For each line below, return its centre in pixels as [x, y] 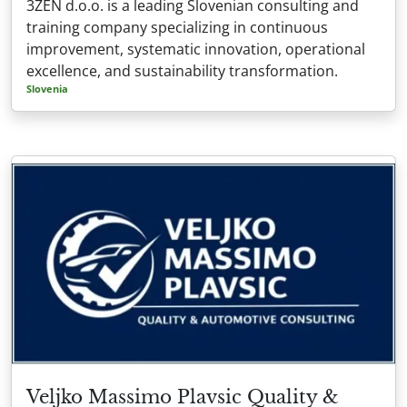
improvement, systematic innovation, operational [196, 49]
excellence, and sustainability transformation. [182, 70]
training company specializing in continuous [177, 27]
